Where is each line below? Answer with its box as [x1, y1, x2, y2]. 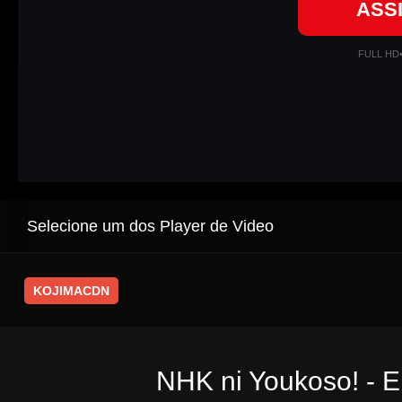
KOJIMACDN [33, 284, 109, 299]
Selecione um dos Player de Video [27, 217, 274, 236]
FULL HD [358, 48, 399, 60]
